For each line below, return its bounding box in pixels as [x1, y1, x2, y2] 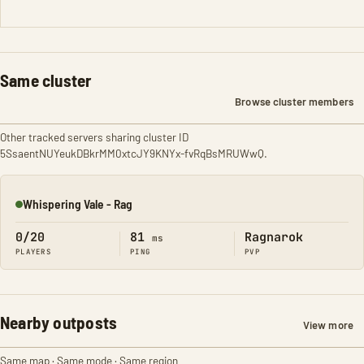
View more [302, 318, 353, 331]
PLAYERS [15, 247, 51, 257]
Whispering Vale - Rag [23, 196, 132, 211]
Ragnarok [245, 229, 303, 245]
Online [15, 202, 46, 219]
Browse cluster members [235, 95, 353, 108]
